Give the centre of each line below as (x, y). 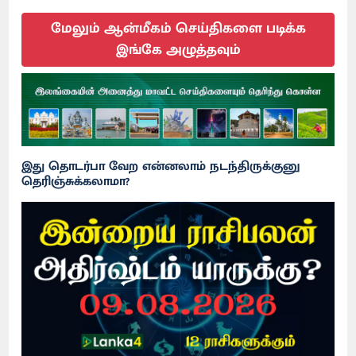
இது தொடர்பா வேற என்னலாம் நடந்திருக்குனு (161, 166)
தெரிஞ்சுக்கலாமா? (76, 181)
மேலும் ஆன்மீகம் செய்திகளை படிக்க (178, 28)
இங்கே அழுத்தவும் (178, 50)
